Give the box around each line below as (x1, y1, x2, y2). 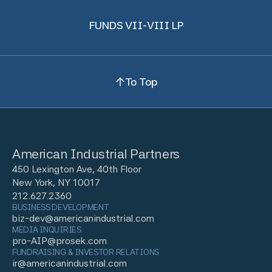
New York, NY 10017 (12, 177, 100, 188)
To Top (124, 75, 157, 88)
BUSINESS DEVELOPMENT (12, 202, 109, 212)
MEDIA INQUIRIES (12, 225, 81, 234)
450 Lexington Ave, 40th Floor (12, 163, 141, 175)
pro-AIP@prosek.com (12, 235, 107, 246)
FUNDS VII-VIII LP (89, 19, 183, 32)
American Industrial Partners (12, 146, 180, 161)
